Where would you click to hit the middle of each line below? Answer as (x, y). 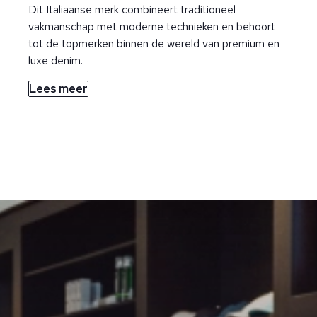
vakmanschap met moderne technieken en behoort (152, 27)
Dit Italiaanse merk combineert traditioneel (132, 10)
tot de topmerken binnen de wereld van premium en (154, 44)
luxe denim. (56, 61)
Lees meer (58, 89)
